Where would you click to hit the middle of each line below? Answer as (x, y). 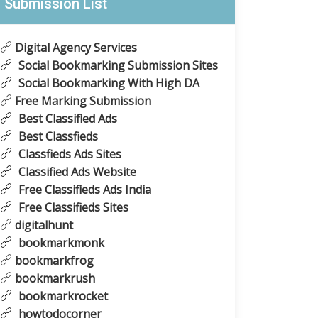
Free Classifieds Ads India (83, 190)
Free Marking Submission (82, 101)
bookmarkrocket (62, 296)
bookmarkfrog (53, 261)
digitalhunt (43, 225)
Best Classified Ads (66, 119)
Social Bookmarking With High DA (108, 83)
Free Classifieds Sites (72, 208)
